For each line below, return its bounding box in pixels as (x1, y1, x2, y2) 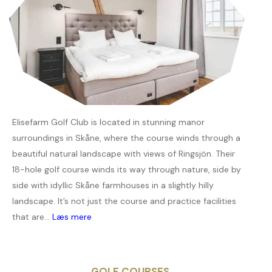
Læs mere (52, 211, 92, 223)
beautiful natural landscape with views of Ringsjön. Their (12, 148, 235, 160)
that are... (12, 211, 52, 223)
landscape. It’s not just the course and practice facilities (12, 195, 236, 207)
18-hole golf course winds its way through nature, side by (12, 164, 241, 175)
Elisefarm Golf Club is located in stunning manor (12, 117, 205, 128)
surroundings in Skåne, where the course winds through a (12, 132, 240, 144)
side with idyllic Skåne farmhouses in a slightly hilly (12, 180, 214, 191)
